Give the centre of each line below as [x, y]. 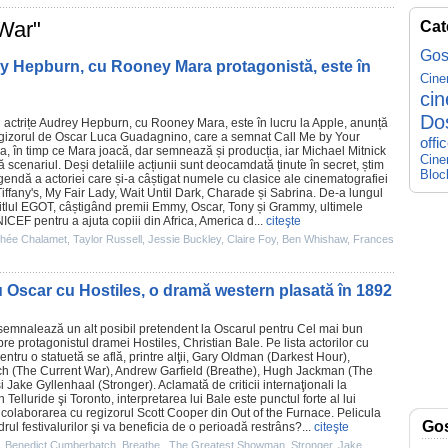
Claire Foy [251, 239]
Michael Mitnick [344, 151]
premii [132, 207]
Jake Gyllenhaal [51, 385]
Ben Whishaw [314, 239]
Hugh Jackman [304, 371]
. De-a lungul [348, 193]
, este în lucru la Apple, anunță [306, 123]
